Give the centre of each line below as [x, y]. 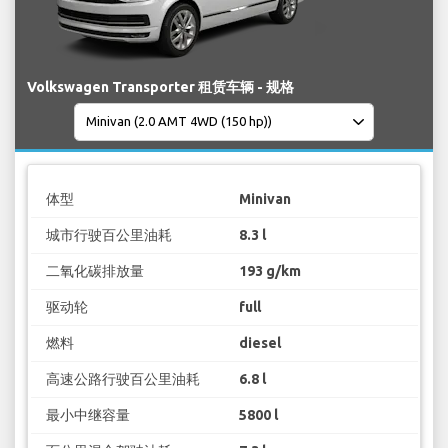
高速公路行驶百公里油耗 [122, 379]
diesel [260, 343]
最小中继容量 [87, 415]
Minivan [265, 199]
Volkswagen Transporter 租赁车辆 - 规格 [160, 86]
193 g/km [270, 271]
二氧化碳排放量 [94, 271]
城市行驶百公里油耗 [108, 235]
